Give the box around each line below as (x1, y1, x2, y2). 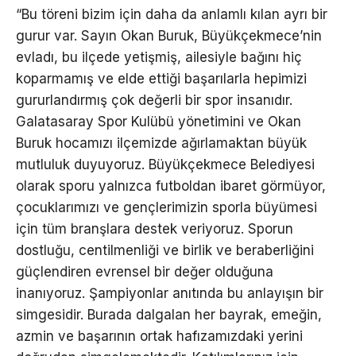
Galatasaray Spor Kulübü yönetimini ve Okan (16, 113, 301, 130)
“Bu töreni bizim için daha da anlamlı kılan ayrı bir (16, 6, 327, 22)
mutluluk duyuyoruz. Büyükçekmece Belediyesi (16, 156, 315, 172)
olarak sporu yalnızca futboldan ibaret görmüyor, (16, 177, 326, 194)
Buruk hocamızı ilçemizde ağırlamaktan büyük (16, 134, 307, 151)
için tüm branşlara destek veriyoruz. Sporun (16, 220, 293, 237)
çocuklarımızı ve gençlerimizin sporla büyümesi (16, 199, 317, 215)
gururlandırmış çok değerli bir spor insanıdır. (16, 91, 292, 108)
